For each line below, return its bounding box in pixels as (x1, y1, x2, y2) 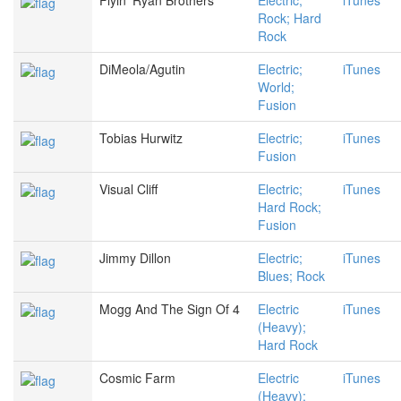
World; (258, 78, 294, 97)
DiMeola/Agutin (99, 60, 185, 79)
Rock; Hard (258, 9, 321, 28)
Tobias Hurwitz (99, 129, 183, 148)
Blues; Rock (258, 267, 325, 286)
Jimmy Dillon (99, 249, 171, 268)
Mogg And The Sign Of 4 (99, 300, 240, 319)
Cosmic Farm (99, 369, 175, 388)
